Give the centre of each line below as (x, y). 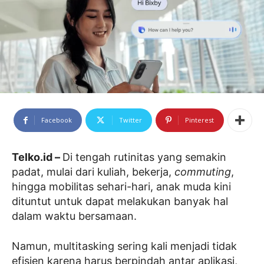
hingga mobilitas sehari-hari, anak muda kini (121, 187)
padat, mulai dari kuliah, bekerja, (93, 172)
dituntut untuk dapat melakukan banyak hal (120, 201)
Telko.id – (37, 157)
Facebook (57, 120)
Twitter (131, 120)
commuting (203, 172)
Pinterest (199, 120)
